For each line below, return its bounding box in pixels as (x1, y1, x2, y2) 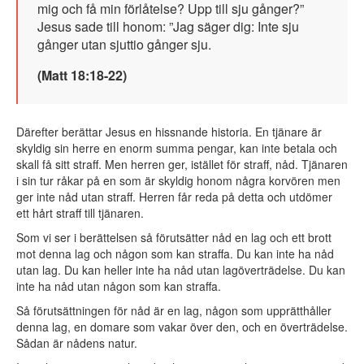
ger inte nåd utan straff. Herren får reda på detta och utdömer (16, 188, 332, 206)
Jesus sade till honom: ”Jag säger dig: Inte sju (37, 17, 299, 37)
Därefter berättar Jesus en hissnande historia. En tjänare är (16, 123, 322, 141)
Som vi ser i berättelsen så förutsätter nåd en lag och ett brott (16, 229, 331, 246)
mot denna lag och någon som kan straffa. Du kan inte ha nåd (16, 245, 334, 262)
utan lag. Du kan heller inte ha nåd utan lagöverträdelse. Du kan (16, 262, 345, 279)
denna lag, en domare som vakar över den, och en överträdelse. (16, 318, 348, 336)
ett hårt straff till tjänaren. (16, 205, 144, 222)
